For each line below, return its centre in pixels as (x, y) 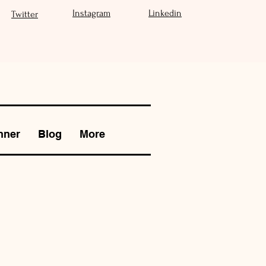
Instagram (91, 13)
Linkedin (165, 13)
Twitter (25, 14)
